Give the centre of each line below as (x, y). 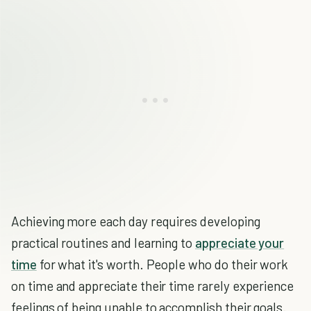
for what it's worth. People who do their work (162, 264)
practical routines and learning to (103, 243)
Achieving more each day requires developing (136, 221)
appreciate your (240, 243)
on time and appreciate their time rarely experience (153, 286)
